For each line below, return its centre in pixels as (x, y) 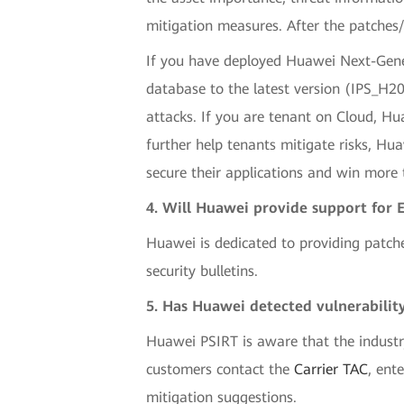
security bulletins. (202, 271)
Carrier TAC (331, 369)
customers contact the (220, 369)
